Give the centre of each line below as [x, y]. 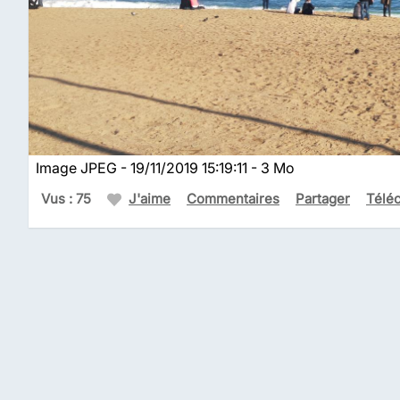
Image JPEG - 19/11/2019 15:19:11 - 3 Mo [165, 168]
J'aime [150, 199]
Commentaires [233, 199]
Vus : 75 [66, 199]
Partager [323, 199]
